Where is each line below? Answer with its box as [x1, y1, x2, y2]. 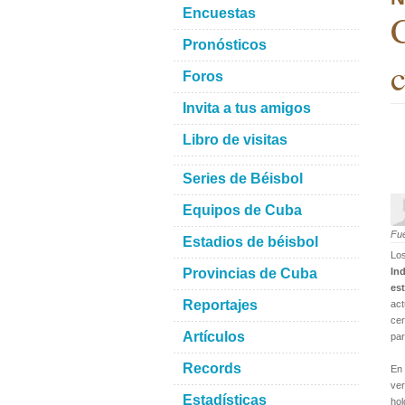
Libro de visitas [183, 132, 287, 147]
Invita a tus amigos [183, 100, 311, 116]
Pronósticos [183, 37, 267, 52]
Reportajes [183, 297, 258, 313]
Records [183, 361, 241, 376]
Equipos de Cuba [183, 202, 302, 218]
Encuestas [183, 5, 256, 21]
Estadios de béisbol [183, 234, 318, 250]
